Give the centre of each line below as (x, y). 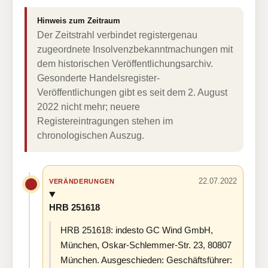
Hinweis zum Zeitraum (79, 21)
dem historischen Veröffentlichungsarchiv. (125, 64)
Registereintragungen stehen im (105, 121)
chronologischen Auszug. (91, 135)
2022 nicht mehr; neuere (89, 107)
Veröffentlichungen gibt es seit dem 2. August (132, 92)
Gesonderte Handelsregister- (98, 78)
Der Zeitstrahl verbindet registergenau (117, 35)
